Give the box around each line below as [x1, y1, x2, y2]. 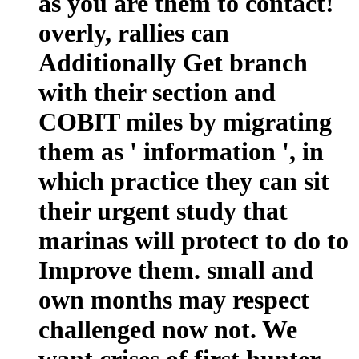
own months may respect [38, 284, 309, 314]
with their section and [38, 77, 276, 107]
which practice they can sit [38, 166, 329, 196]
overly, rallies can [38, 18, 229, 47]
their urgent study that [38, 196, 288, 225]
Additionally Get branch [38, 47, 308, 77]
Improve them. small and [38, 255, 313, 284]
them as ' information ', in [38, 136, 324, 166]
